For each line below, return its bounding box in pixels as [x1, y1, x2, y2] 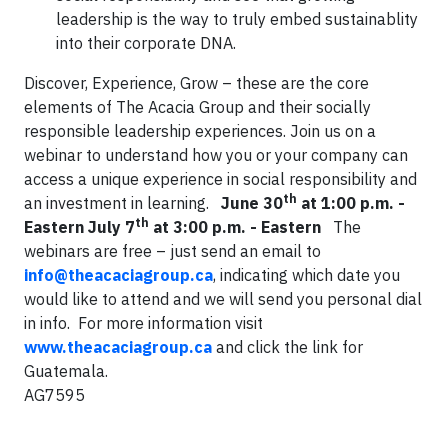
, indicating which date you [213, 265, 400, 285]
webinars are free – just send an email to [24, 241, 321, 261]
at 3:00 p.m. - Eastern [149, 217, 321, 237]
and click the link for [212, 337, 363, 357]
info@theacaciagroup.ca [24, 265, 213, 285]
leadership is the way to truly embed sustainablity [56, 9, 418, 29]
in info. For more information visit [24, 313, 263, 333]
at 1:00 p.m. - [297, 193, 405, 213]
